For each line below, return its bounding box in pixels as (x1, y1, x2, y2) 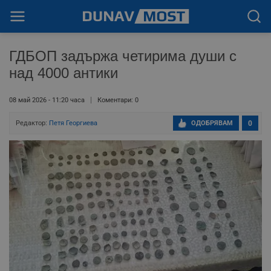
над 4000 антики (9, 65, 118, 81)
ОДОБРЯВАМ (191, 119, 233, 127)
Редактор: (16, 119, 49, 127)
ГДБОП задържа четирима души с (9, 48, 237, 64)
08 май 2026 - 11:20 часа (9, 96, 85, 104)
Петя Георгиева (49, 119, 97, 127)
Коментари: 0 (97, 96, 139, 104)
